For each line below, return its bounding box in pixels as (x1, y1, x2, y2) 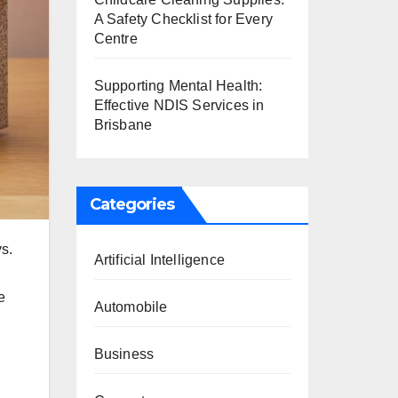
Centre (93, 31, 138, 46)
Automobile (93, 299, 168, 314)
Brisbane (93, 117, 153, 132)
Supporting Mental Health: (93, 78, 263, 93)
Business (93, 346, 155, 362)
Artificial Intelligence (93, 252, 226, 267)
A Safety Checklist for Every (93, 12, 274, 27)
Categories (89, 195, 175, 214)
